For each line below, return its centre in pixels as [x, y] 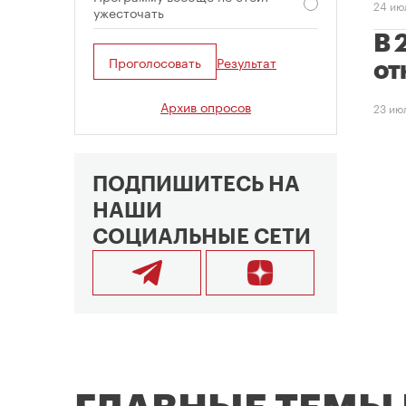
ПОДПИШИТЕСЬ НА [196, 185]
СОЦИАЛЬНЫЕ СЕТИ [202, 237]
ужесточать [129, 12]
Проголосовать [155, 62]
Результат [246, 62]
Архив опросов [206, 106]
